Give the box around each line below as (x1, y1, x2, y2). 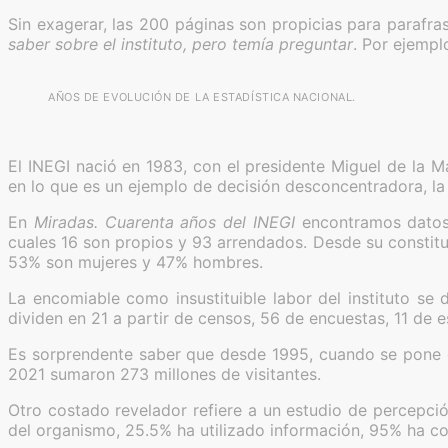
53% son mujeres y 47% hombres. (8, 251, 263, 272)
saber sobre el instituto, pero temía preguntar (8, 33, 353, 54)
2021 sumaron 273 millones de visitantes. (8, 363, 321, 384)
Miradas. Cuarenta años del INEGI (33, 211, 295, 232)
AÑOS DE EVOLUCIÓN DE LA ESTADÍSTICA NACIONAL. (48, 89, 356, 104)
